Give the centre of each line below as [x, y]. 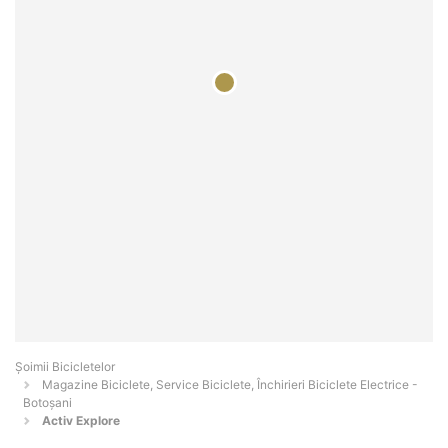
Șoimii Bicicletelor [65, 367]
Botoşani [47, 403]
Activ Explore [81, 421]
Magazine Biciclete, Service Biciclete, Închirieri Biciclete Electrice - [230, 385]
